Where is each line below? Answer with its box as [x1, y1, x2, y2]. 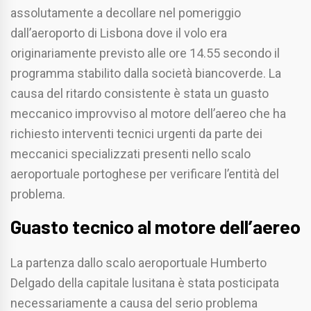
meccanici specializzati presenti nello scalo [10, 146, 251, 162]
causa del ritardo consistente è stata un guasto [10, 86, 269, 101]
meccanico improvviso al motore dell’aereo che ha [10, 106, 286, 121]
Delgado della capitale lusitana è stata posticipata [10, 276, 279, 291]
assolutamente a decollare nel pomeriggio [10, 6, 241, 21]
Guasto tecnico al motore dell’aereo [10, 215, 301, 238]
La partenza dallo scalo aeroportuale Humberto [10, 255, 267, 271]
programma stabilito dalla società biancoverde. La [10, 66, 281, 81]
